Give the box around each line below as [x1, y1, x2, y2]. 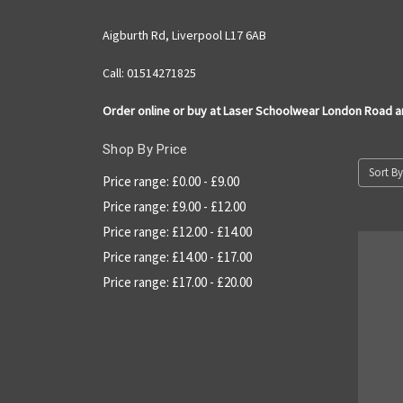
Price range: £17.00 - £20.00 [103, 273, 252, 291]
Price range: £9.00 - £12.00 [103, 197, 246, 215]
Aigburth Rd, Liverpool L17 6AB [103, 26, 266, 43]
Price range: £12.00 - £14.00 [103, 222, 252, 240]
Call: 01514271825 [103, 64, 196, 81]
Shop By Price [103, 140, 188, 157]
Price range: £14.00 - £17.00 [103, 247, 252, 265]
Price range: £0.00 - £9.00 [103, 172, 239, 190]
